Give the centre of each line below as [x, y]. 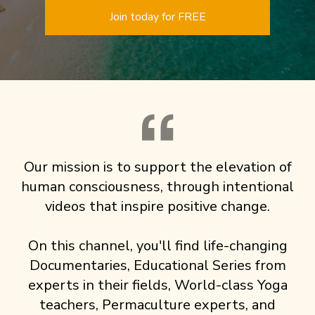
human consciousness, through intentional [157, 187]
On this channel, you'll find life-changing [157, 246]
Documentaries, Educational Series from [157, 266]
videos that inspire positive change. [157, 207]
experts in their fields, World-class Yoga [157, 285]
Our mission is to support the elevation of [157, 167]
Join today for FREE [157, 17]
